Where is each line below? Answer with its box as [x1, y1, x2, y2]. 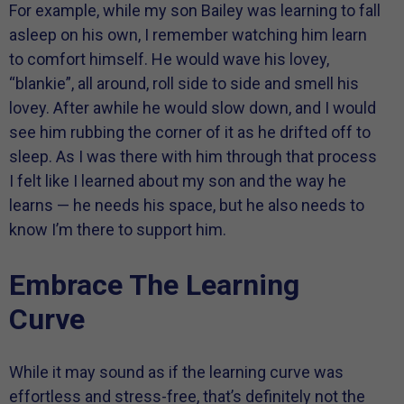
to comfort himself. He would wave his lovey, [9, 49, 329, 69]
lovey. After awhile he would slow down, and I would [9, 97, 376, 117]
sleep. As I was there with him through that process [9, 146, 377, 166]
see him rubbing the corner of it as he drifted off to [9, 122, 371, 142]
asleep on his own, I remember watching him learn [9, 24, 367, 44]
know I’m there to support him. [9, 219, 226, 239]
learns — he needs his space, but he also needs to [9, 195, 364, 215]
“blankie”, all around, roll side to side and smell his [9, 73, 359, 93]
